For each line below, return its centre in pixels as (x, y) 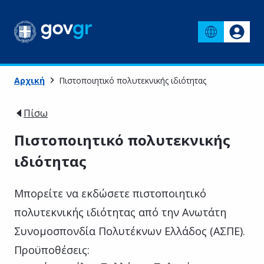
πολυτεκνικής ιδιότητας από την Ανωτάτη (120, 212)
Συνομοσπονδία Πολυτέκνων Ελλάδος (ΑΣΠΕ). (130, 231)
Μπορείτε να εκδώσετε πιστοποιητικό (110, 193)
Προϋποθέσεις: (52, 250)
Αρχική (29, 80)
